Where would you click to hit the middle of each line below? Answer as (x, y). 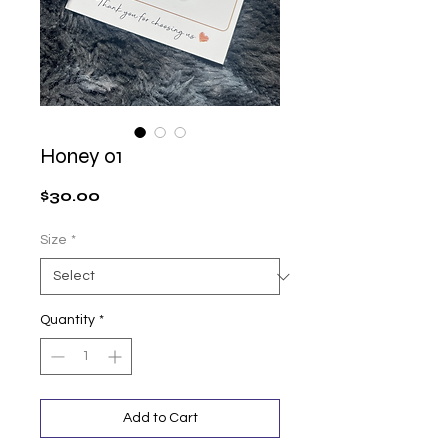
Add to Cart (160, 418)
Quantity (67, 320)
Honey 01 (81, 157)
